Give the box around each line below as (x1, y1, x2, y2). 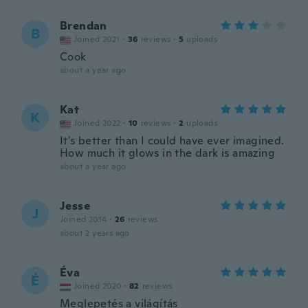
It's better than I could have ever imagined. (60, 133, 285, 148)
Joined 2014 (60, 214, 107, 225)
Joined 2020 (74, 280, 122, 291)
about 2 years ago (60, 228, 130, 239)
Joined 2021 (74, 34, 120, 45)
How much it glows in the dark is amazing (60, 146, 275, 160)
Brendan (60, 19, 107, 33)
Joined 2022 (74, 118, 121, 129)
